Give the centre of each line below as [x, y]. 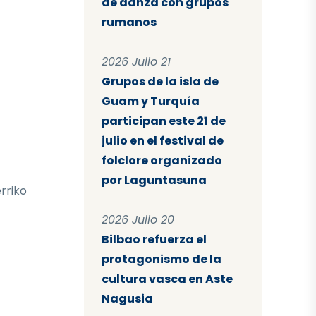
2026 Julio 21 [136, 62]
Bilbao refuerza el [154, 240]
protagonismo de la [161, 260]
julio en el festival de [162, 141]
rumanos [129, 23]
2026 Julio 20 [138, 220]
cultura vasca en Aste [167, 279]
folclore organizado [162, 161]
